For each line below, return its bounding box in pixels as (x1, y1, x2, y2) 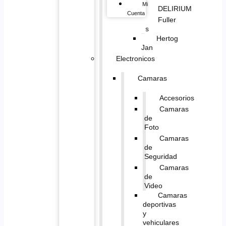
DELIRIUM (157, 4, 192, 13)
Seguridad (144, 152, 177, 160)
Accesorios (159, 93, 194, 102)
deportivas (142, 200, 176, 208)
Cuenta (127, 10, 145, 16)
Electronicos (116, 54, 155, 63)
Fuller (157, 15, 176, 24)
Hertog (156, 34, 178, 42)
